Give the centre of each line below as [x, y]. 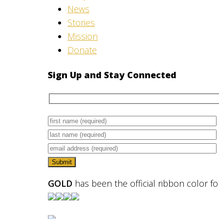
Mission [83, 36]
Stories [81, 22]
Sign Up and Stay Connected [112, 75]
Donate [82, 50]
